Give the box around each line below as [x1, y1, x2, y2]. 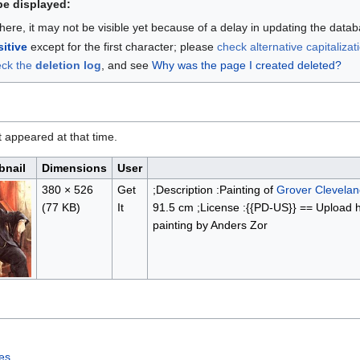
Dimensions [42, 161, 107, 174]
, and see [100, 59, 152, 72]
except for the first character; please [27, 39, 217, 53]
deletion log [35, 59, 101, 72]
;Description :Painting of [152, 182, 276, 196]
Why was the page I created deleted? [151, 59, 342, 72]
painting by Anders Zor [152, 218, 268, 231]
